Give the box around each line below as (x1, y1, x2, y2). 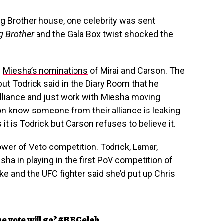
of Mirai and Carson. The (88, 65, 184, 75)
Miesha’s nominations (3, 65, 88, 75)
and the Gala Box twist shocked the (34, 28, 173, 39)
